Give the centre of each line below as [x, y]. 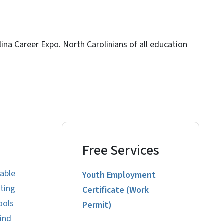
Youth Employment [119, 175]
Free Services [121, 150]
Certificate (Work [115, 190]
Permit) [97, 205]
